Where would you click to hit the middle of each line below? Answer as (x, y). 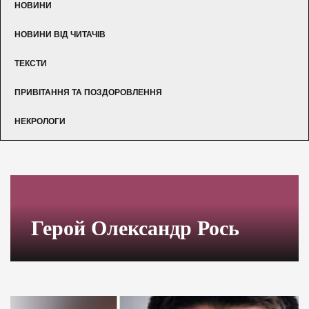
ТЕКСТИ (31, 63)
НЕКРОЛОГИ (40, 121)
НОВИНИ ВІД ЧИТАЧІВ (60, 34)
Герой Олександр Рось (135, 228)
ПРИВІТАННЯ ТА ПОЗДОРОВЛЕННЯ (88, 92)
